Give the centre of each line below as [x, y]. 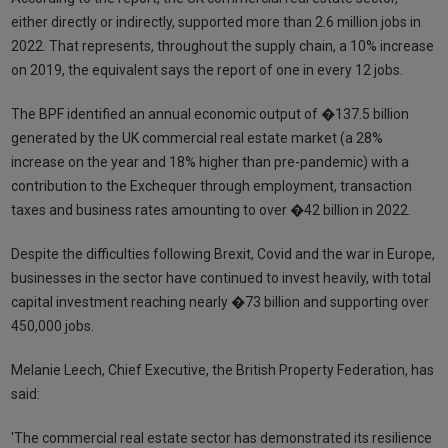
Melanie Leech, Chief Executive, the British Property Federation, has [223, 369]
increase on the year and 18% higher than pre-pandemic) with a [210, 161]
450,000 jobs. [53, 325]
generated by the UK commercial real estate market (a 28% [197, 137]
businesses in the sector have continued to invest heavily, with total [221, 277]
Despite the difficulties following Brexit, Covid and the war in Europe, [223, 253]
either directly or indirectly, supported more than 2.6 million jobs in [216, 21]
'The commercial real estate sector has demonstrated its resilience [222, 437]
